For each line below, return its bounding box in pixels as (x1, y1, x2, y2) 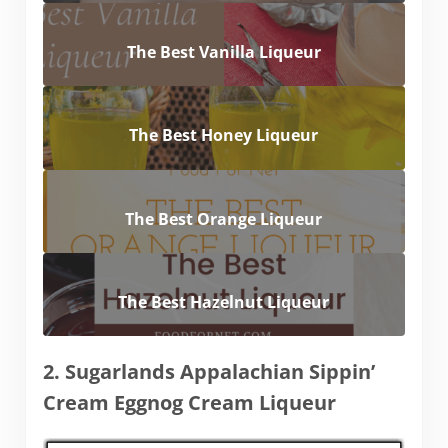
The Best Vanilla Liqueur (126, 41, 321, 64)
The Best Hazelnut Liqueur (118, 291, 330, 314)
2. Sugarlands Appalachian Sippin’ (42, 358, 375, 386)
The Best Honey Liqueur (129, 124, 319, 147)
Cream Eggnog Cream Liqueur (42, 389, 336, 417)
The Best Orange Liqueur (125, 207, 323, 230)
